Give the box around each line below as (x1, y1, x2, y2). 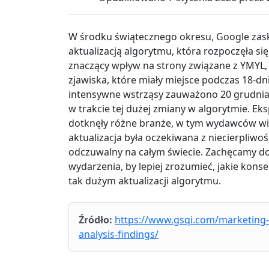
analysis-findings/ (79, 228, 159, 241)
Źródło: (79, 213, 112, 227)
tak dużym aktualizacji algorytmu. (68, 174, 221, 188)
